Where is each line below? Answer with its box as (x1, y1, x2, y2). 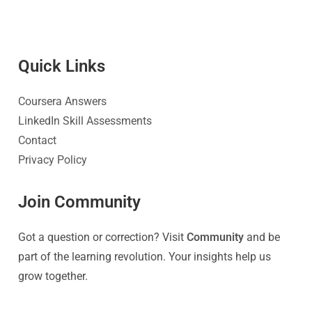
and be (244, 231, 281, 244)
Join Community (18, 192, 141, 212)
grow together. (18, 270, 88, 283)
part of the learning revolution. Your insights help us (18, 250, 272, 264)
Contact (18, 134, 57, 148)
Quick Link (18, 56, 97, 77)
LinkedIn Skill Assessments (18, 114, 153, 128)
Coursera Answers (18, 95, 107, 109)
